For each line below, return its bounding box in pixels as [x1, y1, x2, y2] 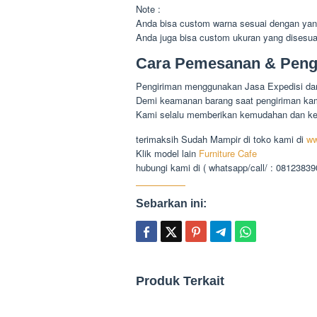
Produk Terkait [136, 274, 224, 289]
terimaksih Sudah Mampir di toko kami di [136, 132, 304, 146]
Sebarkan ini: [136, 197, 207, 210]
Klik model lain [136, 146, 199, 161]
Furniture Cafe [199, 146, 257, 161]
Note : [136, 2, 161, 16]
